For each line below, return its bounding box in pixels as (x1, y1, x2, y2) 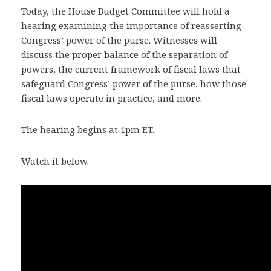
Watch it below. (21, 155, 89, 167)
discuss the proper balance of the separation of (21, 48, 227, 60)
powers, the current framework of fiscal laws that (21, 63, 241, 75)
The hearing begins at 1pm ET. (21, 123, 154, 135)
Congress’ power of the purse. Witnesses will (21, 34, 217, 46)
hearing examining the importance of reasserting (21, 19, 241, 31)
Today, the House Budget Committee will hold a (21, 5, 230, 17)
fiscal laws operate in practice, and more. (21, 92, 202, 104)
